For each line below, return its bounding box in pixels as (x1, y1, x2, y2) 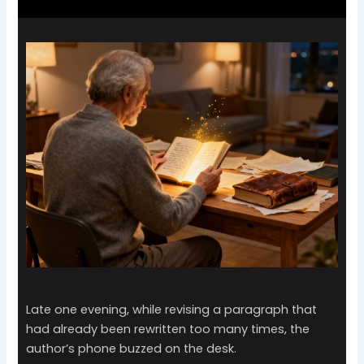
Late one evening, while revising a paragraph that (26, 301, 318, 318)
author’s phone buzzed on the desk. (26, 340, 237, 357)
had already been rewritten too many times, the (26, 320, 310, 337)
